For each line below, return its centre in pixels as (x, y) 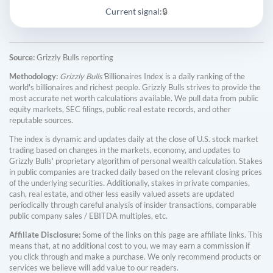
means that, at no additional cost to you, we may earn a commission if (129, 245)
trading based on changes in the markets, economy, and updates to (125, 150)
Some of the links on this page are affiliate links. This (172, 234)
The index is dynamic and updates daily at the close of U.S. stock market (134, 139)
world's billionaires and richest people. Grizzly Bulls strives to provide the (135, 87)
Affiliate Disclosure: (45, 234)
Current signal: (134, 12)
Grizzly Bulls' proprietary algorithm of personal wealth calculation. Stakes (136, 161)
